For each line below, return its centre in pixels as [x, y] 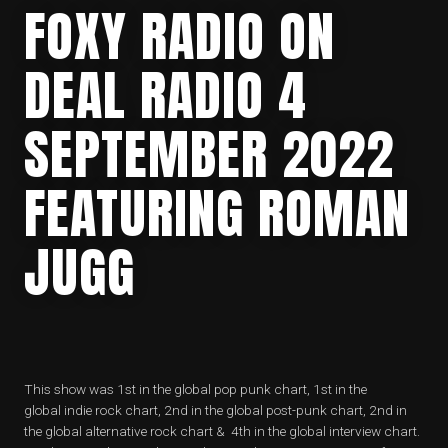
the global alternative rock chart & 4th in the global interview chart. [222, 430]
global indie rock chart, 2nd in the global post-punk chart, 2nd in [215, 409]
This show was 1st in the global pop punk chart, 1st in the [195, 388]
